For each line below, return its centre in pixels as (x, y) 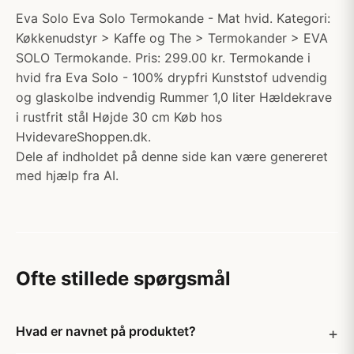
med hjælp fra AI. (67, 175)
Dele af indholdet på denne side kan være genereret (172, 156)
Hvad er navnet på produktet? (106, 331)
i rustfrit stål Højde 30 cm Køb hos (119, 117)
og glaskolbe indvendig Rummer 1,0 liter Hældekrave (174, 97)
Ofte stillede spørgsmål (123, 279)
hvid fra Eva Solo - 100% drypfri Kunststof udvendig (171, 77)
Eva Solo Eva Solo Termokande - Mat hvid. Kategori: (173, 18)
